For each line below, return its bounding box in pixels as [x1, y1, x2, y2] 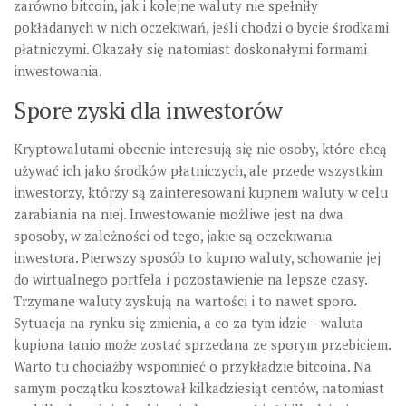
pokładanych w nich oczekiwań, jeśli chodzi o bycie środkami [14, 17, 389, 36]
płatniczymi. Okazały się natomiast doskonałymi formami [14, 39, 367, 58]
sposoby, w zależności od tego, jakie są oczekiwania [14, 226, 333, 245]
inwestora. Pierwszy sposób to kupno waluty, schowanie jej [14, 247, 381, 266]
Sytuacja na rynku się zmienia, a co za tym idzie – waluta [14, 313, 363, 332]
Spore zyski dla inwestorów [14, 93, 282, 125]
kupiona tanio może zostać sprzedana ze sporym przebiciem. [14, 334, 391, 353]
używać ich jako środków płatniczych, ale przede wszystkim [14, 160, 382, 179]
